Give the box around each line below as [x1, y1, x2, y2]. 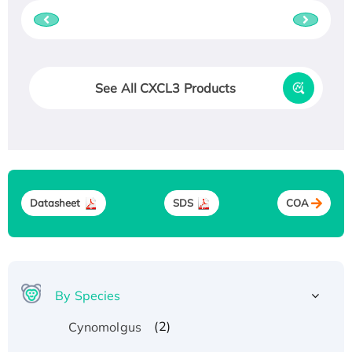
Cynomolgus [68, 318, 141, 335]
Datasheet [29, 196, 81, 210]
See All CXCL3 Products [95, 79, 236, 96]
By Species [55, 287, 121, 303]
